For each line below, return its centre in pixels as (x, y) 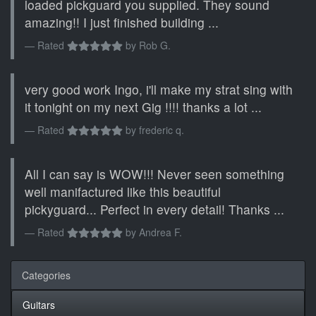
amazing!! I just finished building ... (122, 23)
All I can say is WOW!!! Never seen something (154, 174)
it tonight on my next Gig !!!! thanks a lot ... (143, 107)
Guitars (39, 305)
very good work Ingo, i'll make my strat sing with (159, 90)
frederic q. (161, 130)
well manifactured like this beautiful (123, 192)
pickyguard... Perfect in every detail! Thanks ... (154, 209)
